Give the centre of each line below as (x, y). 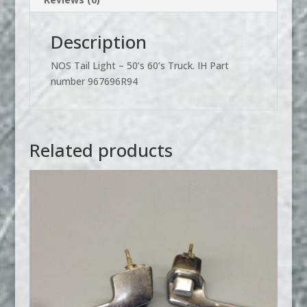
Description (98, 41)
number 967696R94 (94, 81)
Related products (101, 150)
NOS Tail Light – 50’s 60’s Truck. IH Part (139, 65)
